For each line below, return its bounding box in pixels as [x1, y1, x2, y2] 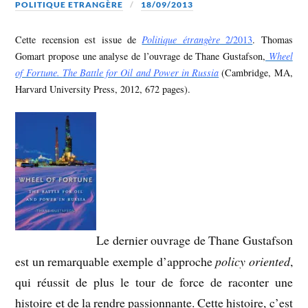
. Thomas [252, 32, 293, 46]
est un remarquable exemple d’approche [15, 252, 216, 269]
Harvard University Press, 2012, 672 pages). [15, 82, 191, 96]
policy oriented [215, 252, 290, 269]
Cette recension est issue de [15, 32, 142, 46]
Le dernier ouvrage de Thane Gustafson [96, 232, 293, 249]
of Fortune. [15, 65, 63, 79]
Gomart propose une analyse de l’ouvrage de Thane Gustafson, [15, 49, 265, 63]
